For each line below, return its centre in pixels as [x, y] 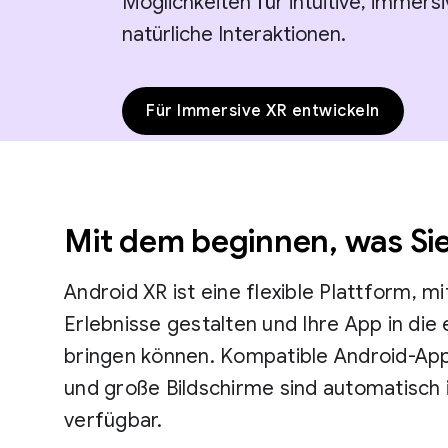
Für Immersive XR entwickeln [263, 111]
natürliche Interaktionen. [234, 34]
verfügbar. [113, 420]
